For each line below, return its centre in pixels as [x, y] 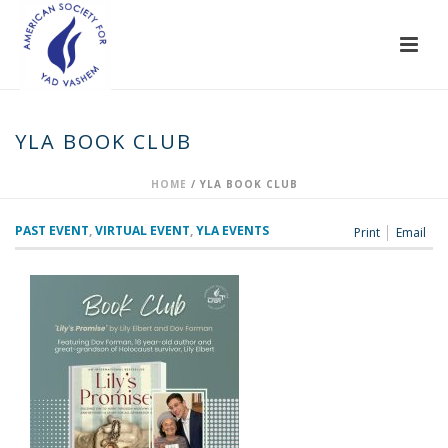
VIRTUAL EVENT [142, 230]
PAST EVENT [52, 230]
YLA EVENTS [232, 230]
